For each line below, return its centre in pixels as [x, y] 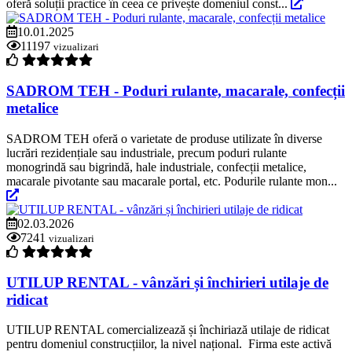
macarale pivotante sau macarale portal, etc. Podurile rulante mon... [172, 181]
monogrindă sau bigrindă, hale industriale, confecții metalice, [156, 167]
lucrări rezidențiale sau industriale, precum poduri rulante [147, 152]
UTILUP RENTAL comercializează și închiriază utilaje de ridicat [168, 330]
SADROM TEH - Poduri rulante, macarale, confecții [176, 91]
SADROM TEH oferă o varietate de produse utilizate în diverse [164, 138]
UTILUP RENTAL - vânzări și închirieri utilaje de [167, 282]
